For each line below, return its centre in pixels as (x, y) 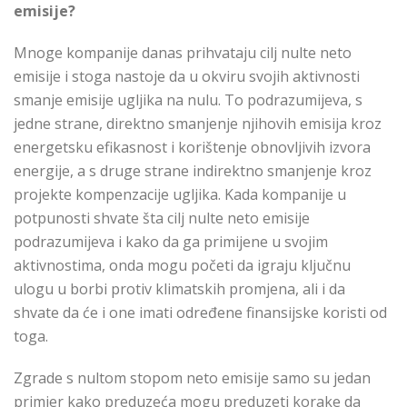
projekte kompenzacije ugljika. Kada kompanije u (180, 195)
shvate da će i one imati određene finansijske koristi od (200, 313)
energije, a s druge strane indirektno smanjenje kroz (193, 171)
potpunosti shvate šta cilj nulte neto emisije (162, 218)
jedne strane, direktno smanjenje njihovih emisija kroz (198, 124)
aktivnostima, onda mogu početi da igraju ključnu (182, 266)
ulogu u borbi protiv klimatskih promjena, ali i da (179, 289)
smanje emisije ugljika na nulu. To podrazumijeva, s (188, 100)
